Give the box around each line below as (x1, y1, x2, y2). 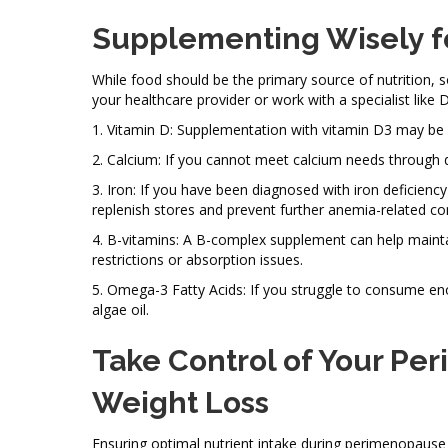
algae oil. (92, 299, 149, 319)
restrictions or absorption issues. (92, 249, 303, 269)
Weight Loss (92, 384, 269, 420)
